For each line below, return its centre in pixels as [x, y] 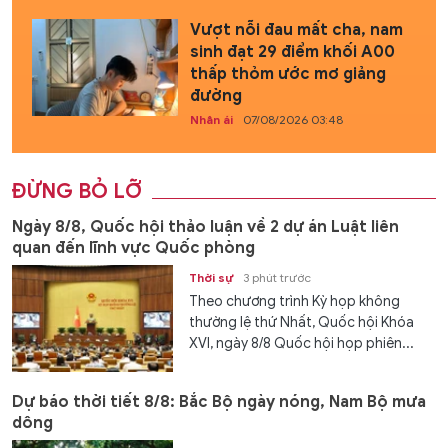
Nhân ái [211, 119]
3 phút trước [277, 277]
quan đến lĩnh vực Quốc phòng [133, 247]
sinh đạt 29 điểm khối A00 [292, 51]
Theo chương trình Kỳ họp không [295, 301]
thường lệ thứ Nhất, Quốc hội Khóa [302, 322]
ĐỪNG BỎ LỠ [77, 191]
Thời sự [211, 277]
